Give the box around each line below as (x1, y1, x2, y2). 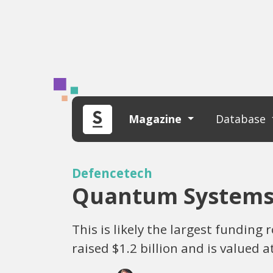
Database (216, 112, 269, 126)
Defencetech (72, 165, 152, 182)
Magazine (129, 112, 185, 126)
